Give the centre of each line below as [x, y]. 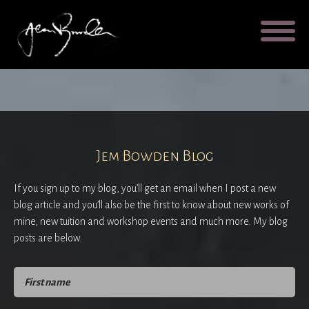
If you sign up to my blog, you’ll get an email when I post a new [145, 188]
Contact [154, 124]
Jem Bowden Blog [154, 156]
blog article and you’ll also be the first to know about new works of [151, 205]
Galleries [154, 24]
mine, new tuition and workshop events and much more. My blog [151, 221]
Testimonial [154, 74]
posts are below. [48, 238]
